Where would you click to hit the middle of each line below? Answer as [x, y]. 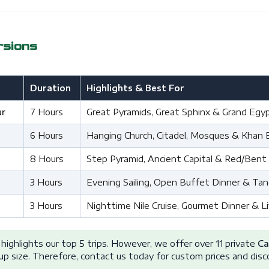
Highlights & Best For [135, 88]
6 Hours [46, 136]
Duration [50, 88]
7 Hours [46, 112]
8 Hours [47, 159]
